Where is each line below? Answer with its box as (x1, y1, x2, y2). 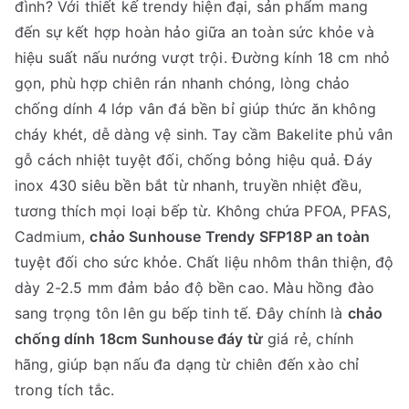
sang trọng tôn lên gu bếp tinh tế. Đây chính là (15, 304, 348, 323)
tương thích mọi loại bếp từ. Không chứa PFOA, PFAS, (15, 202, 392, 221)
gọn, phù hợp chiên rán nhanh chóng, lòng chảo (15, 74, 351, 93)
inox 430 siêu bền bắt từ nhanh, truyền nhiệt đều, (15, 176, 362, 195)
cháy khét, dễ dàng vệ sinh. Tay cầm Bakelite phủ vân (15, 125, 393, 144)
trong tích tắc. (15, 381, 115, 400)
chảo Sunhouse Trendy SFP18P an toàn (89, 227, 371, 246)
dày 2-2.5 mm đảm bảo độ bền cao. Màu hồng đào (15, 278, 375, 298)
